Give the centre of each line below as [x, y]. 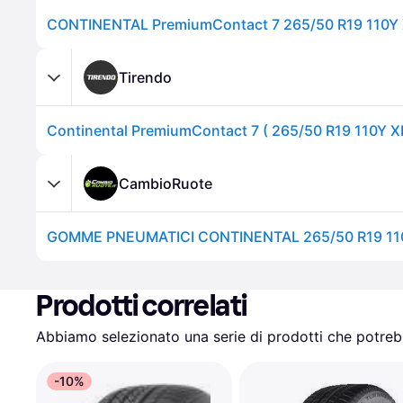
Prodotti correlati [142, 306]
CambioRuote [166, 183]
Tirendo [145, 77]
